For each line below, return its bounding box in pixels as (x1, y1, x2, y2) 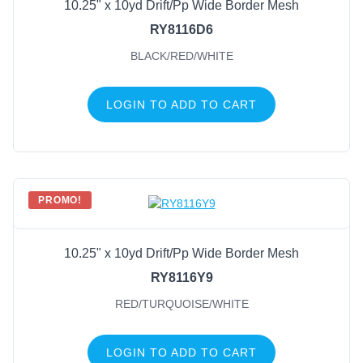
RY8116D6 (150, 22, 213, 36)
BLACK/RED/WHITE (130, 49, 233, 62)
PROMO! (38, 194, 83, 206)
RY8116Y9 (150, 271, 213, 285)
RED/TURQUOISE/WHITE (114, 297, 249, 311)
